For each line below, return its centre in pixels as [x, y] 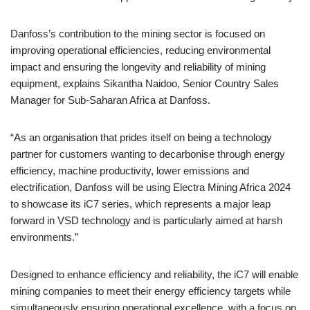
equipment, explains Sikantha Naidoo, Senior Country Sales [145, 83]
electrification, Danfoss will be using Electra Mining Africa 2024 [151, 187]
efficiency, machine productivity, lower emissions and [130, 171]
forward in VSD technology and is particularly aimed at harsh [146, 220]
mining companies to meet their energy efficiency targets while [151, 291]
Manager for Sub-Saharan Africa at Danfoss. [110, 100]
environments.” [44, 237]
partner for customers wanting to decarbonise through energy [148, 154]
